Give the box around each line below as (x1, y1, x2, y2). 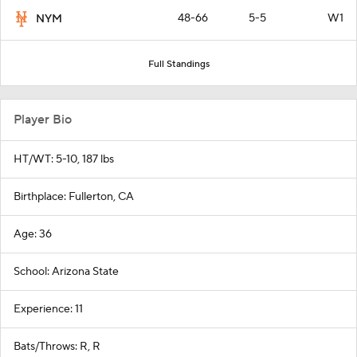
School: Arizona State (14, 264, 119, 279)
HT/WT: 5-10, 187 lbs (14, 151, 114, 167)
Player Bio (14, 111, 72, 127)
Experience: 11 (14, 301, 83, 316)
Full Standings (147, 57, 210, 70)
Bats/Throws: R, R (14, 339, 100, 354)
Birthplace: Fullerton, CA (14, 189, 134, 204)
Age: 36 (14, 226, 52, 241)
